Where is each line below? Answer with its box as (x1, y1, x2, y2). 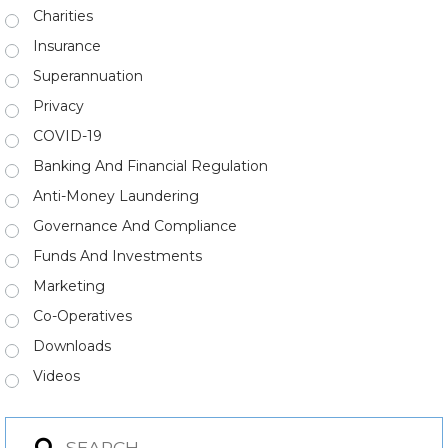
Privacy (33, 97, 84, 115)
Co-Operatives (33, 307, 132, 325)
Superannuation (33, 67, 143, 85)
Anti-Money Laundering (33, 187, 199, 205)
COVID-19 (33, 127, 102, 145)
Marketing (33, 277, 105, 295)
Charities (33, 7, 93, 25)
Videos (33, 367, 80, 385)
